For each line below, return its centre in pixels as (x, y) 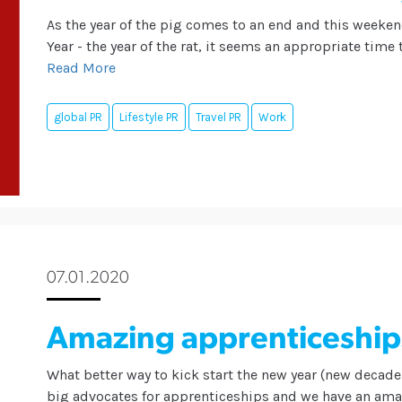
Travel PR (219, 118)
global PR (79, 118)
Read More (82, 68)
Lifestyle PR (149, 118)
